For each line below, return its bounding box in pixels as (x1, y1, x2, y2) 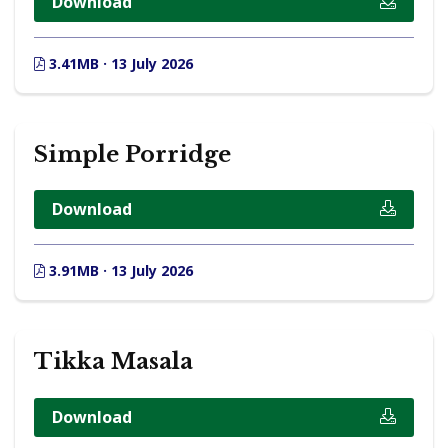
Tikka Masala (34, 348, 193, 376)
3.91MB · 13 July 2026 (45, 261, 193, 281)
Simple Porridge (34, 140, 231, 168)
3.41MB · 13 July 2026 (45, 53, 193, 73)
